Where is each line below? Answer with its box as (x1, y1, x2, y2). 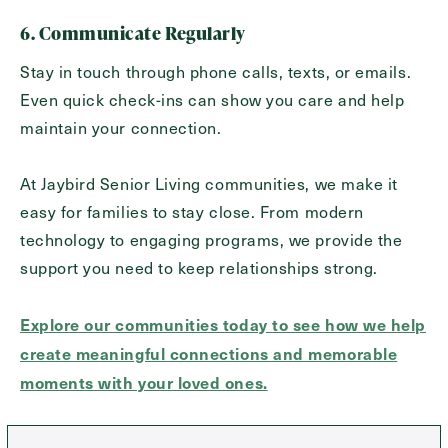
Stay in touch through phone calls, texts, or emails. (20, 61, 412, 83)
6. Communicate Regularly (20, 20, 246, 46)
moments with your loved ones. (20, 371, 268, 394)
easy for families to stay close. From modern (20, 201, 364, 223)
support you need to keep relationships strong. (20, 257, 383, 279)
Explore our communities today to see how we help (20, 313, 426, 336)
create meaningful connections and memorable (20, 342, 398, 365)
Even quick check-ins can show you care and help (20, 89, 405, 111)
